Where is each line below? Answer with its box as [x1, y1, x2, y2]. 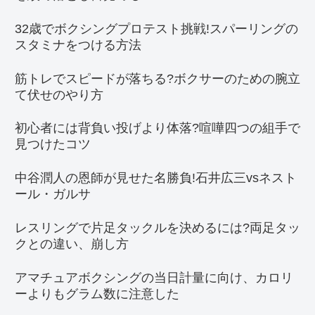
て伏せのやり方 [15, 87, 103, 102]
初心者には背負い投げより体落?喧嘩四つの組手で [15, 121, 300, 136]
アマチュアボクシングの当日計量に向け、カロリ [15, 270, 293, 285]
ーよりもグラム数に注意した [15, 286, 179, 301]
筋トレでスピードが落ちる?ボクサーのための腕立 [15, 71, 300, 86]
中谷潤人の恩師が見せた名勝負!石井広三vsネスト [15, 171, 297, 186]
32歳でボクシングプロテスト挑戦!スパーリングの [15, 21, 298, 36]
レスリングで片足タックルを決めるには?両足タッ [15, 221, 300, 236]
